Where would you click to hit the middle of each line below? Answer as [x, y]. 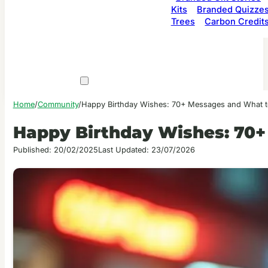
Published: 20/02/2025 [55, 150]
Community [58, 104]
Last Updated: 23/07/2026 [146, 150]
